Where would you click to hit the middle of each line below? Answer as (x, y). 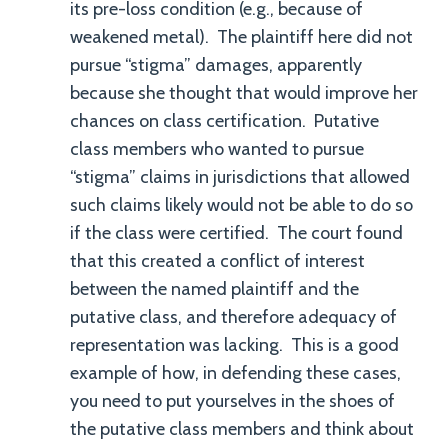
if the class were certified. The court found (236, 233)
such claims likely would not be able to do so (241, 205)
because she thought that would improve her (244, 93)
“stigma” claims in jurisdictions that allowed (240, 177)
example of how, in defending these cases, (235, 373)
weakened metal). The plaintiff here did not (241, 37)
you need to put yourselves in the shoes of (232, 401)
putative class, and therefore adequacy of (233, 317)
